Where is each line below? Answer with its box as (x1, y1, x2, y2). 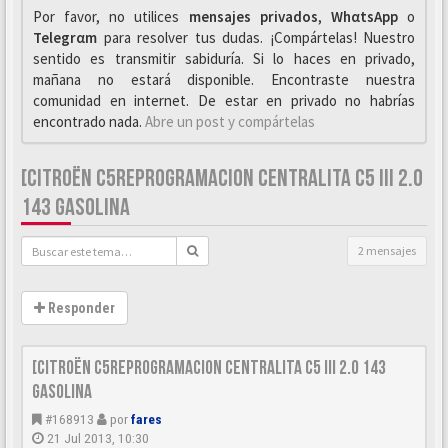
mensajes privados (188, 7, 318, 26)
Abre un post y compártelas (145, 112, 315, 131)
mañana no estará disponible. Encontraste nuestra (33, 70, 415, 89)
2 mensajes (358, 243, 416, 258)
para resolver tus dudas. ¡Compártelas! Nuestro (97, 28, 415, 47)
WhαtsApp (330, 7, 398, 26)
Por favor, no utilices (33, 7, 189, 26)
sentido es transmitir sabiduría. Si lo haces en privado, (33, 49, 415, 68)
